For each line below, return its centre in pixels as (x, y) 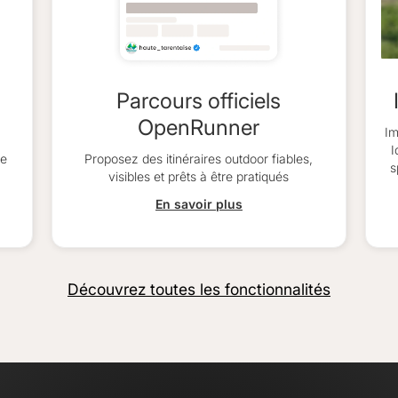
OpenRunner (199, 127)
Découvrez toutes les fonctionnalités (199, 289)
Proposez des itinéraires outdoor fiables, (199, 159)
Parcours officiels (199, 100)
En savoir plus (199, 203)
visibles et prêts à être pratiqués (199, 176)
